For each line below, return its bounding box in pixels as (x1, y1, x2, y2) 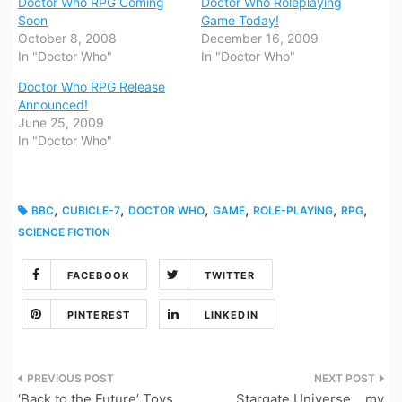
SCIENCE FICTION (18, 225, 110, 240)
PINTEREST (67, 309, 130, 322)
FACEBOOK (67, 269, 130, 283)
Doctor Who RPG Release (18, 79, 165, 95)
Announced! (18, 97, 88, 113)
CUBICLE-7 (62, 204, 120, 218)
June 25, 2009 (18, 115, 104, 131)
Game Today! (201, 13, 279, 29)
